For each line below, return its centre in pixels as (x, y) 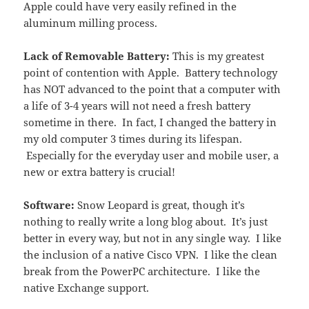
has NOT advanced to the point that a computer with (152, 89)
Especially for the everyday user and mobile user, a (151, 156)
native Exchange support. (87, 288)
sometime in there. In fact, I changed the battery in (150, 122)
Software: (51, 205)
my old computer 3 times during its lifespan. (133, 139)
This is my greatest (217, 56)
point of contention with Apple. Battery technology (151, 73)
